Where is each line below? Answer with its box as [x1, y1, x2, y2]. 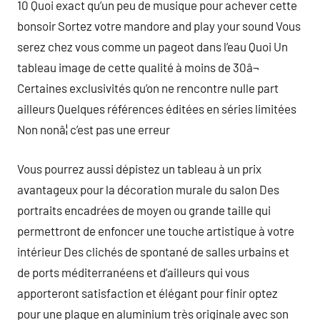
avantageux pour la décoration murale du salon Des [17, 181, 279, 196]
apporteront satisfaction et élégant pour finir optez [17, 285, 278, 300]
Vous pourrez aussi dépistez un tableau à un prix [17, 161, 261, 176]
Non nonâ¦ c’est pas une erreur [17, 122, 170, 136]
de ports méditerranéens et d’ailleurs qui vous [17, 264, 249, 279]
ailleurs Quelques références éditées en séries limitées [17, 101, 296, 116]
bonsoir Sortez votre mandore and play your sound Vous [17, 19, 301, 33]
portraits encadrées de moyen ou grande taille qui [17, 202, 271, 217]
